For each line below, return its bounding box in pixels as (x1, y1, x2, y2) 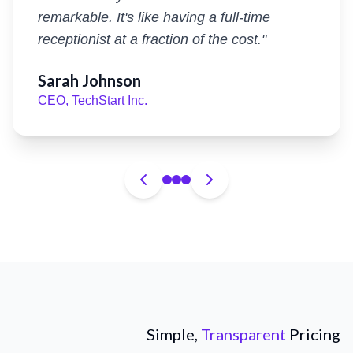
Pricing (289, 325, 340, 344)
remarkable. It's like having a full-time (38, 9, 270, 25)
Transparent (201, 325, 289, 344)
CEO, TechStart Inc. (38, 94, 147, 107)
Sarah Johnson (38, 71, 141, 90)
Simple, (147, 325, 201, 344)
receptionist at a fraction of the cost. (38, 32, 262, 47)
